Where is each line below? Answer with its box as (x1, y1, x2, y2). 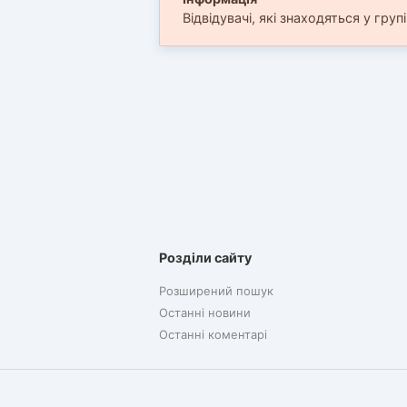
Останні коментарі (158, 327, 267, 342)
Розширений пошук (158, 283, 273, 298)
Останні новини (158, 305, 251, 321)
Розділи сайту (158, 249, 252, 265)
